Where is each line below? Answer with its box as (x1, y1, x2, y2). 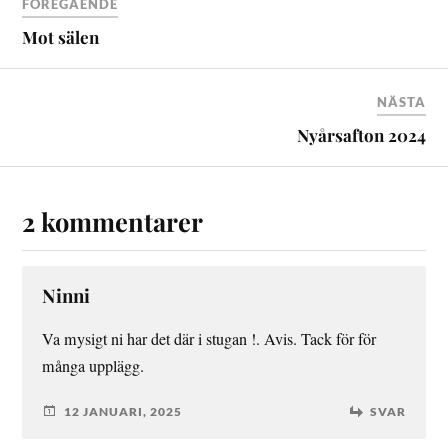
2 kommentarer (22, 204, 204, 239)
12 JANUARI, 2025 (64, 403, 183, 419)
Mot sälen (22, 26, 100, 49)
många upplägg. (42, 355, 145, 378)
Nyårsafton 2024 (296, 124, 426, 147)
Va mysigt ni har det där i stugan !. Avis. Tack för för (42, 328, 377, 351)
